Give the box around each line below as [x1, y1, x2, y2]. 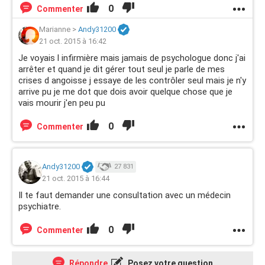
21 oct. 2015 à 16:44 [42, 174, 109, 183]
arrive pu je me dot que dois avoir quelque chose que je [18, 86, 232, 98]
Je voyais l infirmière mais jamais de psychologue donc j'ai [18, 53, 245, 64]
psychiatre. [18, 201, 61, 212]
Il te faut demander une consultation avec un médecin [18, 190, 231, 201]
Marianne [39, 25, 70, 34]
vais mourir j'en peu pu [18, 98, 105, 109]
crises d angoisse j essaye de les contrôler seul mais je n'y [18, 75, 246, 86]
